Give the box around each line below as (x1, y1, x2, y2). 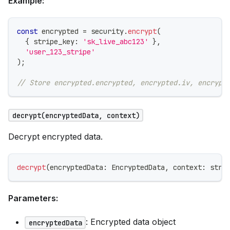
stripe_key (29, 37, 74, 47)
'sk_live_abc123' (83, 37, 148, 47)
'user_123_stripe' (25, 47, 95, 57)
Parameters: (8, 193, 58, 204)
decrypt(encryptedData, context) (12, 110, 140, 120)
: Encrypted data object (86, 217, 176, 227)
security (87, 27, 124, 36)
